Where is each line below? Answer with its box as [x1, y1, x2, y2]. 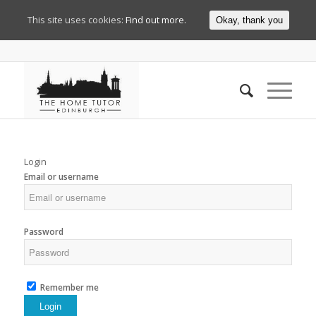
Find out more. [125, 13, 186, 26]
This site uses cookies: [27, 13, 126, 26]
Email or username [23, 171, 99, 183]
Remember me [37, 281, 99, 293]
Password [23, 226, 63, 238]
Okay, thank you [215, 15, 283, 25]
